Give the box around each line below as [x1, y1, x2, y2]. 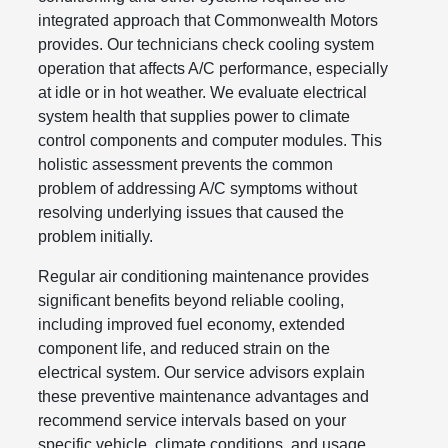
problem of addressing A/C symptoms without [38, 179, 358, 197]
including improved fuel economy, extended [38, 315, 346, 333]
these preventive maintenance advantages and [38, 387, 370, 405]
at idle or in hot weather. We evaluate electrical [38, 83, 368, 101]
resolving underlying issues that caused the [38, 203, 345, 221]
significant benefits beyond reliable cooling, [38, 291, 345, 309]
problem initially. [38, 227, 154, 245]
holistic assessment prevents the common [38, 155, 334, 173]
